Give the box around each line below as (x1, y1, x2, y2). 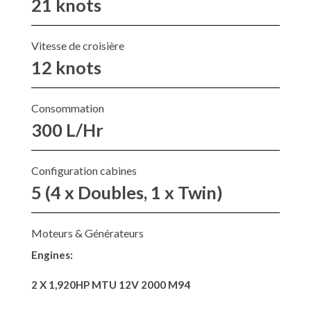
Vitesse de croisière (31, 39, 124, 53)
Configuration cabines (31, 164, 137, 178)
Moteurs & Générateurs (31, 226, 144, 240)
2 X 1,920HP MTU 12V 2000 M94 (31, 278, 190, 292)
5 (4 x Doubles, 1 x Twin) (31, 182, 223, 203)
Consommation (31, 101, 104, 115)
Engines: (31, 249, 73, 262)
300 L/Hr (31, 119, 103, 141)
